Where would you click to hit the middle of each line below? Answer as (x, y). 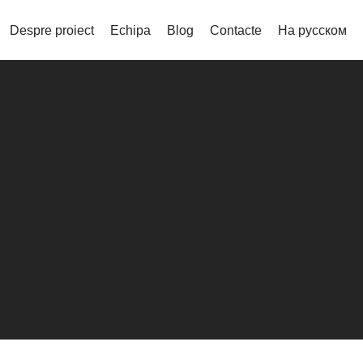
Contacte (236, 30)
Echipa (130, 30)
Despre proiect (52, 30)
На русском (312, 30)
